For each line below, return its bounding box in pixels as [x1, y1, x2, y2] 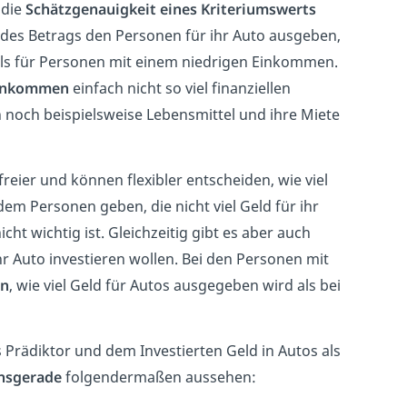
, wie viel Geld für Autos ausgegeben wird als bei [8, 274, 341, 295]
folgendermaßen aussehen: [61, 366, 256, 387]
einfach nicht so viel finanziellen [68, 77, 291, 98]
